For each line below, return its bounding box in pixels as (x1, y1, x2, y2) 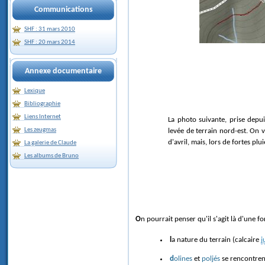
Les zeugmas (24, 127, 56, 133)
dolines (174, 254, 192, 263)
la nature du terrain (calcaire (172, 235, 261, 244)
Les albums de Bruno (24, 153, 79, 159)
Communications (34, 5, 93, 14)
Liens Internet (24, 114, 61, 120)
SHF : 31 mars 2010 (24, 26, 75, 33)
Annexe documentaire (25, 67, 102, 76)
